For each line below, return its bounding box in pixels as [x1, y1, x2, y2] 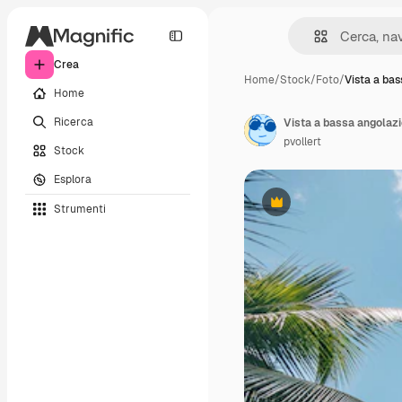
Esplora [54, 171, 92, 187]
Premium [275, 201, 322, 216]
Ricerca [54, 114, 93, 129]
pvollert [284, 135, 321, 149]
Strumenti [54, 201, 106, 216]
